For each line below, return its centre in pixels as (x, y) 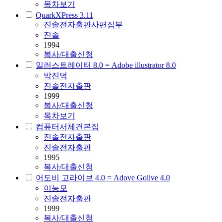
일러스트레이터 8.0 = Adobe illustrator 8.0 (106, 65)
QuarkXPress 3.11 (64, 15)
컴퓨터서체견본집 (67, 127)
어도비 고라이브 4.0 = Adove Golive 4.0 (103, 178)
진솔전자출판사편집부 (83, 25)
